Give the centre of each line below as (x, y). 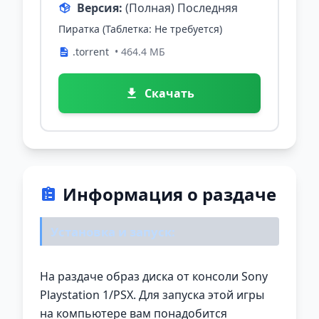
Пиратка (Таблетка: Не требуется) (140, 29)
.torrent (91, 52)
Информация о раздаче (169, 194)
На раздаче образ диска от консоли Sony (154, 276)
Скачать (169, 94)
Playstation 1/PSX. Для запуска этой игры (152, 295)
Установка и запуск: (113, 231)
